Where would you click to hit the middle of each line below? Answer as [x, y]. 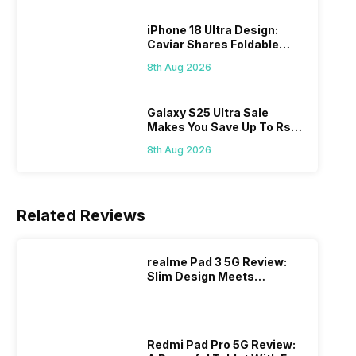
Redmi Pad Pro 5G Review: [222, 345]
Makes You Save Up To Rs [219, 127]
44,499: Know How [202, 141]
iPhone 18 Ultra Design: [213, 30]
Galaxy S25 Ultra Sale [208, 113]
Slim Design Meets [201, 277]
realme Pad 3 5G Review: [217, 262]
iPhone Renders [193, 59]
